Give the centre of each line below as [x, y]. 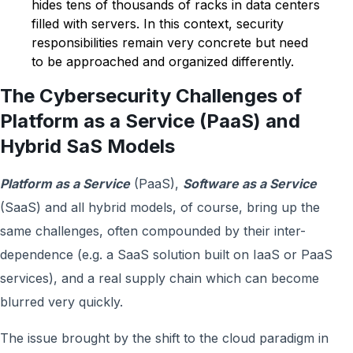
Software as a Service [250, 184]
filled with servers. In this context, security [158, 24]
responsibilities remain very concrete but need [170, 43]
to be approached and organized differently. [163, 61]
